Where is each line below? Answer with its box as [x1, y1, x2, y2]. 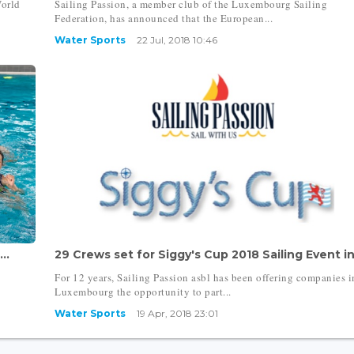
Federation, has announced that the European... [55, 11, 273, 26]
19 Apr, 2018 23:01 [137, 307, 219, 320]
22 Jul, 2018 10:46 [137, 34, 218, 47]
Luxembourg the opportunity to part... [55, 284, 232, 299]
